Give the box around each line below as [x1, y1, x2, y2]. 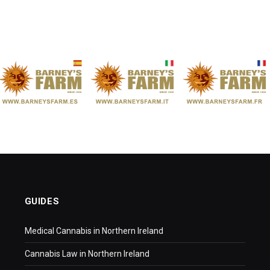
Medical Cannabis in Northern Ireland [24, 225, 163, 236]
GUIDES [24, 195, 60, 207]
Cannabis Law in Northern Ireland [24, 248, 149, 259]
